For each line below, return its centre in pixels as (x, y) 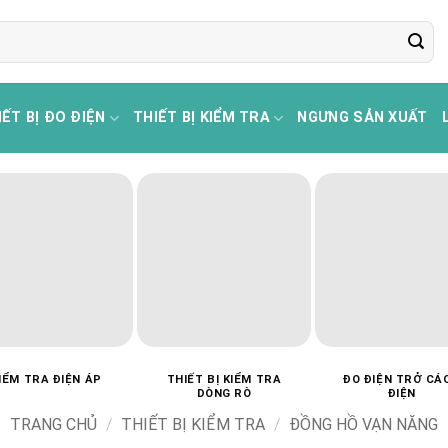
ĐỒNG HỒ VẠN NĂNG (363, 424)
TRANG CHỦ (54, 424)
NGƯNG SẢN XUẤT (362, 117)
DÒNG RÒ (224, 393)
